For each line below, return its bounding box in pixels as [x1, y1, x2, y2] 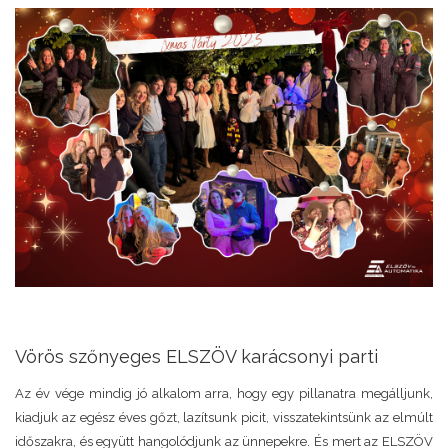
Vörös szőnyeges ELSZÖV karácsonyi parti [15, 345, 378, 367]
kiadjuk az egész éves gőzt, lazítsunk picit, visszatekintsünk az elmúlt [15, 409, 433, 425]
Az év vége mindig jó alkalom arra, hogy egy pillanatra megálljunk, [15, 385, 433, 401]
